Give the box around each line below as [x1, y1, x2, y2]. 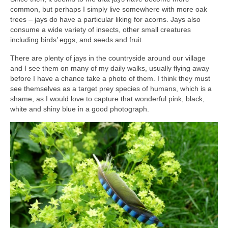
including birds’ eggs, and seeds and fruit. [10, 35, 144, 44]
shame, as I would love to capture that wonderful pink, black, [10, 94, 205, 103]
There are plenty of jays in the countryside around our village [10, 53, 206, 62]
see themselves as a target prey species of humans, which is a [10, 84, 212, 93]
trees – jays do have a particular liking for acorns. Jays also [10, 15, 201, 23]
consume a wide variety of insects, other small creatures [10, 25, 191, 34]
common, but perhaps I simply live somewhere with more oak [10, 5, 207, 13]
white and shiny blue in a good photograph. [10, 104, 149, 113]
